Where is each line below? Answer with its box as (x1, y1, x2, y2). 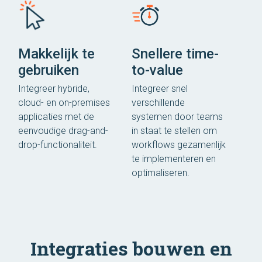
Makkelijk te (18, 45, 95, 62)
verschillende (132, 96, 185, 108)
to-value (132, 61, 183, 78)
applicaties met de (18, 111, 94, 122)
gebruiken (18, 61, 79, 78)
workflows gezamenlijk (132, 139, 226, 150)
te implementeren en (132, 153, 216, 164)
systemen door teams (132, 111, 223, 122)
